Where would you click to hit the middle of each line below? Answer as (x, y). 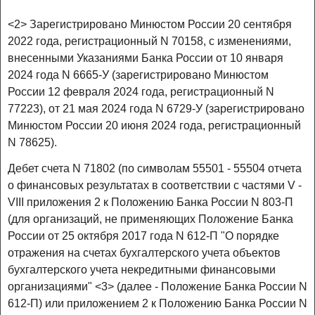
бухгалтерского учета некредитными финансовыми (142, 270)
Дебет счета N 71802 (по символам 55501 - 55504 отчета (155, 169)
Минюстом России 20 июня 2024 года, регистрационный (154, 126)
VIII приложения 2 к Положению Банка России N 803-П (150, 202)
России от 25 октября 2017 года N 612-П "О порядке (143, 236)
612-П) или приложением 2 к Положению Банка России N (157, 304)
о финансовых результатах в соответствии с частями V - (155, 186)
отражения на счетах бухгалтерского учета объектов (144, 253)
